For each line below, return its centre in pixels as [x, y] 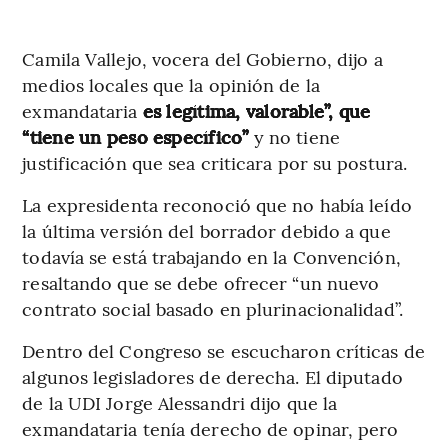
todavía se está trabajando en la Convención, [211, 257]
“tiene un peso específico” [138, 137]
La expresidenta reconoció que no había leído [217, 205]
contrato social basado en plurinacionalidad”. [212, 309]
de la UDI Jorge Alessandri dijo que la [180, 403]
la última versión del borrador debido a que [206, 231]
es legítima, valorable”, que [256, 111]
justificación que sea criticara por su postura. [215, 163]
